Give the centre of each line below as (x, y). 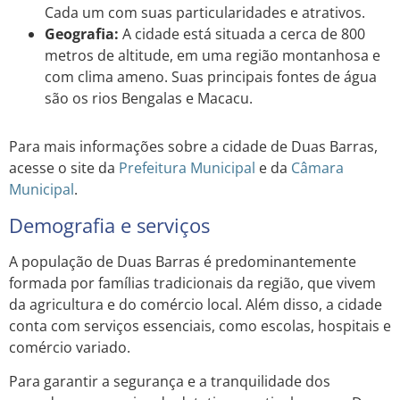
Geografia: (82, 34)
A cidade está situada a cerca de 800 (242, 34)
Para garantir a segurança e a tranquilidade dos (170, 381)
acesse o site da (64, 168)
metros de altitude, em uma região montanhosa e (212, 56)
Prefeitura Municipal (187, 168)
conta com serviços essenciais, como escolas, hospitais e (200, 325)
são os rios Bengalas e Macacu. (149, 99)
